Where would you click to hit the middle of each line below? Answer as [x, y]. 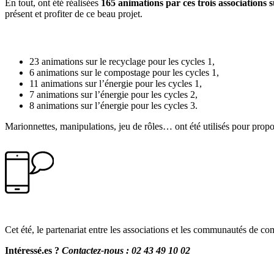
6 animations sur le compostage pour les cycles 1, [124, 73]
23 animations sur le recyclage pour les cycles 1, [122, 62]
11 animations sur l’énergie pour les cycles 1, [116, 84]
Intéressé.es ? [33, 251]
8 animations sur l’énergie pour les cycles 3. [113, 106]
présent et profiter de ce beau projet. [74, 13]
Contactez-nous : [97, 251]
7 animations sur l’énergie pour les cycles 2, [113, 95]
